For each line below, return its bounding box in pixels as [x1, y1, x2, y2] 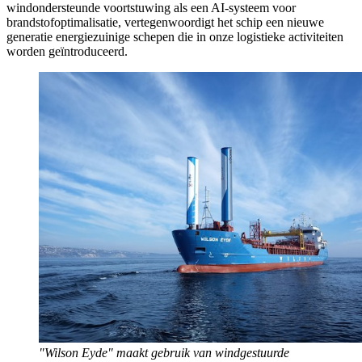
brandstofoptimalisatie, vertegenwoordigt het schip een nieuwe [6, 15, 324, 29]
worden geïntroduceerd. [6, 44, 128, 58]
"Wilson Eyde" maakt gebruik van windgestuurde [39, 346, 289, 360]
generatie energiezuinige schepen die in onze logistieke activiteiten [6, 29, 343, 44]
